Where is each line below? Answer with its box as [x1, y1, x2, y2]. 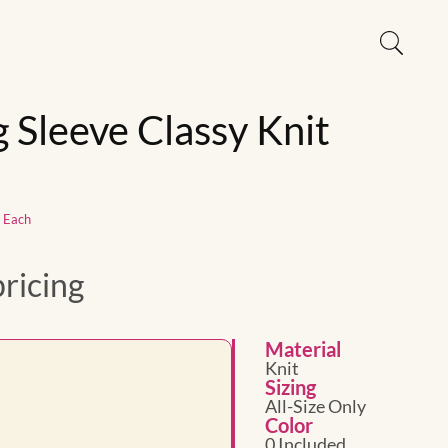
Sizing [265, 375, 316, 399]
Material [265, 337, 341, 361]
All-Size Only [265, 395, 366, 417]
